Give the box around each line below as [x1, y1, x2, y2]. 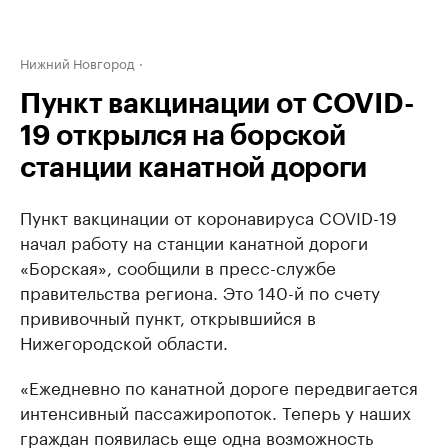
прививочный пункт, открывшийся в [20, 303, 316, 329]
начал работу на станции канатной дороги [20, 228, 368, 254]
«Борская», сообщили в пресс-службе [20, 253, 336, 279]
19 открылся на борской [20, 122, 346, 150]
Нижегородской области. [20, 328, 228, 354]
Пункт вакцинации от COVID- [20, 90, 415, 118]
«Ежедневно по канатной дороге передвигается [20, 373, 418, 399]
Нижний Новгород [20, 52, 135, 72]
